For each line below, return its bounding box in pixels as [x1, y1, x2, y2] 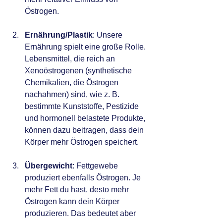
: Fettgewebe [72, 162, 120, 170]
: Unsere [93, 31, 124, 40]
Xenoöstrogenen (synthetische [25, 66, 134, 75]
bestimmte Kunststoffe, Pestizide [25, 102, 141, 111]
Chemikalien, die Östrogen [25, 78, 120, 87]
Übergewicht [25, 162, 72, 170]
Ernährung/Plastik [25, 31, 93, 40]
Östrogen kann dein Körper [25, 197, 121, 206]
